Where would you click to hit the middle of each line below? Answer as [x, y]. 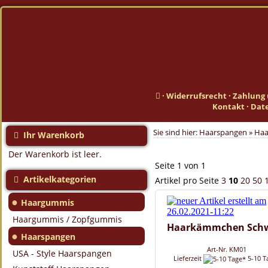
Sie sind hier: [176, 132]
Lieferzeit [188, 258]
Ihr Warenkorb [51, 135]
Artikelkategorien [57, 179]
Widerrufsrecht [197, 96]
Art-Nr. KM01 [227, 249]
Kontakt [229, 106]
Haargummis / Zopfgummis [67, 219]
